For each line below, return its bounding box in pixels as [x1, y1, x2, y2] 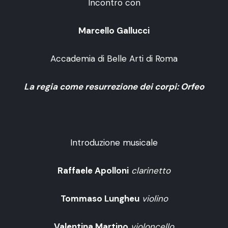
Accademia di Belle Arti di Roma [50, 53, 178, 65]
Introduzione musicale [70, 137, 158, 149]
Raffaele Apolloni [58, 165, 129, 177]
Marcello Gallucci [78, 25, 150, 37]
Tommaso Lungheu [60, 193, 139, 205]
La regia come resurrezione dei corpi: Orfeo [24, 81, 204, 93]
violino [141, 193, 168, 205]
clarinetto [131, 165, 170, 177]
